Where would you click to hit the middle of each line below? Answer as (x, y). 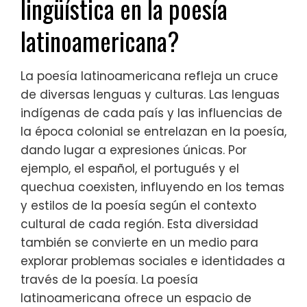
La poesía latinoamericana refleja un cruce (149, 76)
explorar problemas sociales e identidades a (153, 261)
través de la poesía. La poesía (109, 280)
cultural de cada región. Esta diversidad (139, 224)
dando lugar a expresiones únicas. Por (134, 150)
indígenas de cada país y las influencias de (151, 113)
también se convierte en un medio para (139, 243)
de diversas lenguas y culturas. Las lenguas (150, 95)
